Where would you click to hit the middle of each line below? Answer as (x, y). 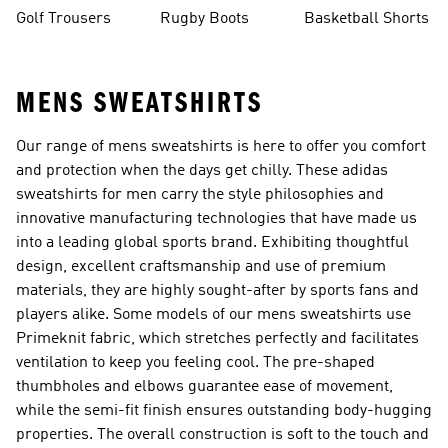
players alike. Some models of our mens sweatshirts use (213, 315)
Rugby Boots (204, 19)
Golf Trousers (63, 19)
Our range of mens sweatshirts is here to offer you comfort (221, 147)
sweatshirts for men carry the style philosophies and (200, 195)
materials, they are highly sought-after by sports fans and (217, 291)
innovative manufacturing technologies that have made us (216, 219)
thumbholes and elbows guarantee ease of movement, (204, 387)
